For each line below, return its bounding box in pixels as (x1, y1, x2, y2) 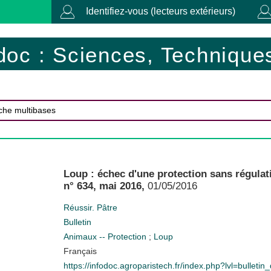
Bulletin (63, 217, 91, 227)
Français (63, 246, 97, 256)
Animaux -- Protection (63, 231, 149, 241)
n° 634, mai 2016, (63, 180, 145, 192)
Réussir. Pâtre (63, 202, 117, 212)
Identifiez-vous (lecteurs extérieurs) (86, 6, 235, 16)
